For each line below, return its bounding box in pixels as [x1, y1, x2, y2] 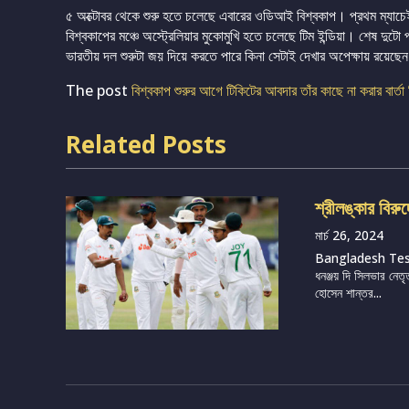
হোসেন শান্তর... [315, 284, 383, 302]
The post [66, 80, 131, 101]
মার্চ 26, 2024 [315, 226, 384, 245]
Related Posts [66, 128, 226, 162]
